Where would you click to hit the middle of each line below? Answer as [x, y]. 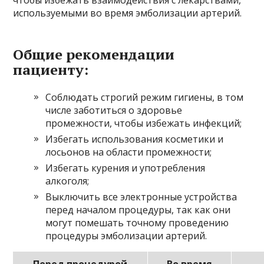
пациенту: [51, 70]
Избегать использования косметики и [135, 139]
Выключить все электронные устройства [141, 197]
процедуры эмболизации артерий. [126, 236]
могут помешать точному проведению [137, 223]
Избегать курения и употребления [126, 168]
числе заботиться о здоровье [114, 110]
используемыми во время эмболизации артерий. [128, 13]
